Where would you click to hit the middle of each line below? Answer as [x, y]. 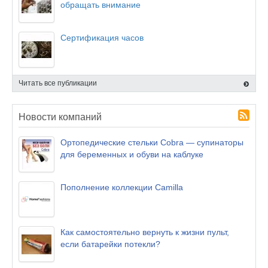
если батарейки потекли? [110, 244]
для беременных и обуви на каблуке [132, 154]
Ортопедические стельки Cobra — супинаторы [152, 142]
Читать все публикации [58, 83]
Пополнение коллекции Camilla [122, 187]
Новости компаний [60, 117]
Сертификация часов [102, 38]
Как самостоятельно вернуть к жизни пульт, [145, 232]
